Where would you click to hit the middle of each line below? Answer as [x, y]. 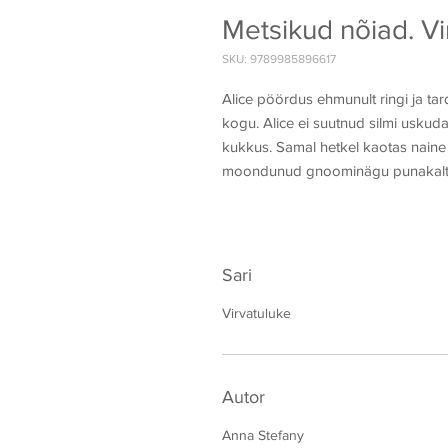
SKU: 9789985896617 [279, 59]
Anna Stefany [263, 435]
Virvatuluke [256, 313]
